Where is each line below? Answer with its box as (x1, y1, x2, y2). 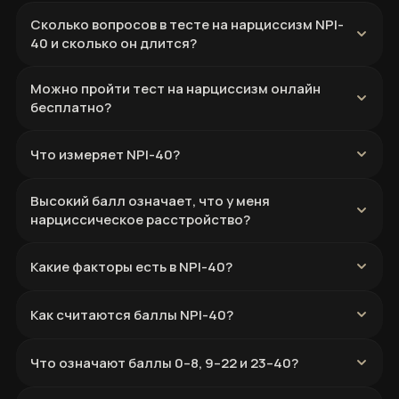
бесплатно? (30, 98, 111, 117)
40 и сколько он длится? (30, 34, 197, 53)
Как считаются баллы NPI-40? (30, 305, 233, 324)
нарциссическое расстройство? (30, 210, 250, 229)
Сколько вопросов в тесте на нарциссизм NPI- (30, 15, 344, 34)
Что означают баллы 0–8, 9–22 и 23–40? (30, 353, 298, 372)
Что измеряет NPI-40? (30, 144, 180, 164)
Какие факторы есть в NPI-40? (30, 256, 232, 276)
